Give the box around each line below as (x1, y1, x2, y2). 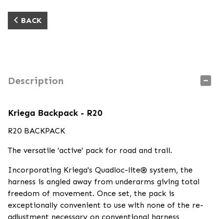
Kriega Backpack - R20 (8, 108, 102, 118)
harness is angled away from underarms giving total (8, 177, 199, 186)
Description (8, 75, 64, 87)
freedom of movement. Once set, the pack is (8, 189, 175, 198)
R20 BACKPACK (8, 126, 65, 135)
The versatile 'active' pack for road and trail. (8, 146, 172, 155)
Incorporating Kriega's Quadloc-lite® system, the (8, 165, 193, 175)
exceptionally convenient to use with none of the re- (8, 200, 203, 210)
